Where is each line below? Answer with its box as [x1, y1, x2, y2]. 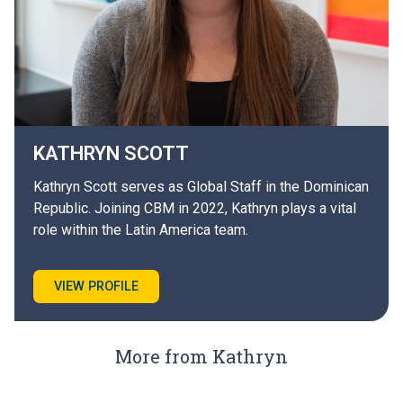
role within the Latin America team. [32, 220, 248, 238]
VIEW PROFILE [53, 278, 139, 294]
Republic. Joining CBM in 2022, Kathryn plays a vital [32, 199, 356, 217]
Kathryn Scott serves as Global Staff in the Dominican [32, 177, 369, 195]
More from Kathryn [115, 345, 288, 369]
